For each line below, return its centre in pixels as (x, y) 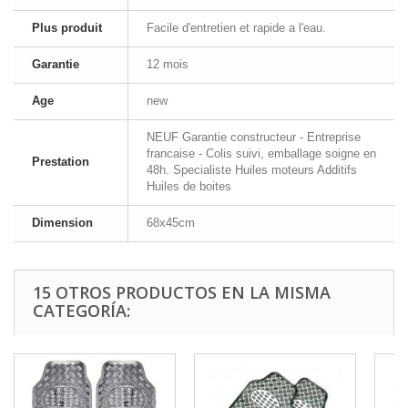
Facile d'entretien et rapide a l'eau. (236, 28)
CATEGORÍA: (82, 311)
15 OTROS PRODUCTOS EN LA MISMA (182, 292)
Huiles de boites (189, 186)
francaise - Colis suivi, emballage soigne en (261, 153)
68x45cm (171, 223)
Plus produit (67, 28)
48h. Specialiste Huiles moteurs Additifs (252, 170)
